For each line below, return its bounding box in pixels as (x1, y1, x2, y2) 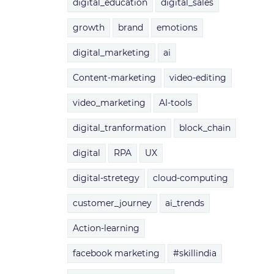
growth (72, 22, 105, 33)
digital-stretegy (72, 172, 139, 183)
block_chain (179, 122, 231, 133)
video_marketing (72, 97, 146, 108)
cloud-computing (152, 172, 228, 183)
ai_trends (165, 198, 204, 209)
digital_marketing (72, 47, 150, 58)
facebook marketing (72, 248, 160, 259)
